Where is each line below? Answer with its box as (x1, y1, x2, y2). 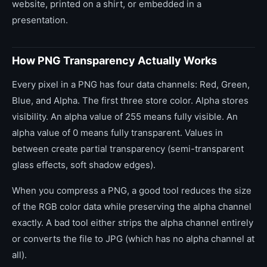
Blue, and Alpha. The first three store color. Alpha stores (12, 95, 249, 106)
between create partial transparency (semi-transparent (12, 143, 244, 154)
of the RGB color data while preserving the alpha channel (12, 201, 252, 212)
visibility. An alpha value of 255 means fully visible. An (12, 111, 238, 122)
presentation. (12, 14, 68, 26)
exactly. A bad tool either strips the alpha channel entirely (12, 217, 253, 228)
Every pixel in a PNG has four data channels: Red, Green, (12, 79, 250, 90)
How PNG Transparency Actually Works (12, 54, 217, 67)
